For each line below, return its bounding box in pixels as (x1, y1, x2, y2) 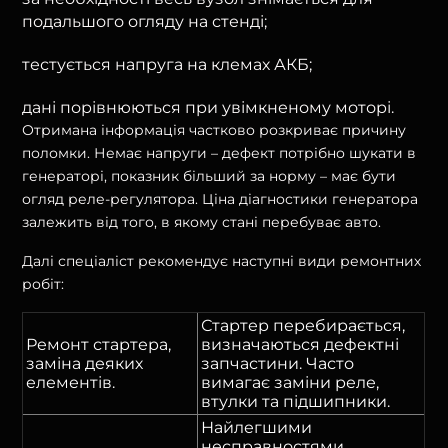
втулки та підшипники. (201, 391, 391, 411)
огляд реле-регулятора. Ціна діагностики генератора (22, 189, 419, 208)
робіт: (22, 274, 65, 293)
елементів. (26, 372, 116, 392)
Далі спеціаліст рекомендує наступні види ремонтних (22, 251, 422, 270)
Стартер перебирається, (201, 315, 406, 335)
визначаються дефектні (201, 334, 400, 354)
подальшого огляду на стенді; (22, 11, 268, 31)
